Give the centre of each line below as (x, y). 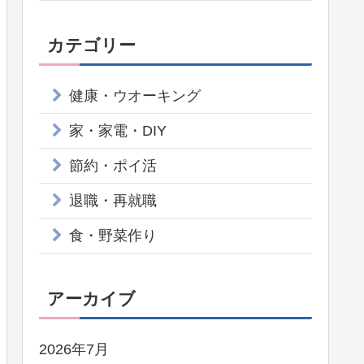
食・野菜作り (113, 236)
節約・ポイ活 (113, 166)
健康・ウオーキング (135, 96)
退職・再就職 (113, 201)
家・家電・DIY (118, 131)
